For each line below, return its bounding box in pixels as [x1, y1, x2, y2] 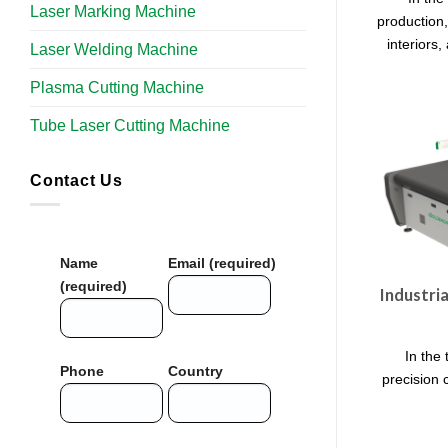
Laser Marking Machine [30, 2, 196, 20]
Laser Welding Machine [30, 40, 198, 58]
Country [168, 363, 223, 380]
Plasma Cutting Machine [30, 78, 204, 96]
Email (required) [168, 255, 276, 272]
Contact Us [30, 171, 123, 189]
